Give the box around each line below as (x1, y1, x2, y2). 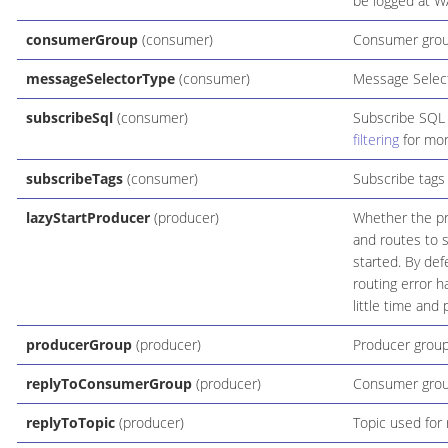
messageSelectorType (25, 69, 175, 89)
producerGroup (25, 335, 132, 355)
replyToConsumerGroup (25, 374, 192, 394)
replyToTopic (25, 413, 115, 433)
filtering (352, 130, 399, 150)
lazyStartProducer (25, 208, 150, 228)
